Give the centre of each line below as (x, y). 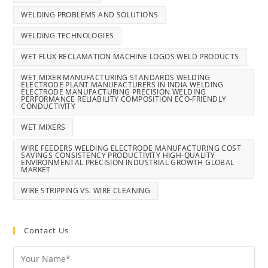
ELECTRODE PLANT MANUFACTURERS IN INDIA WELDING (122, 85)
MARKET (36, 170)
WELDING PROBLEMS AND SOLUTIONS (90, 15)
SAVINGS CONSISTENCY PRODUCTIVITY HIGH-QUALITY (118, 156)
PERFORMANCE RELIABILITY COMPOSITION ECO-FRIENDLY (124, 99)
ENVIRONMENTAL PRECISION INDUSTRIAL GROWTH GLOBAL (128, 163)
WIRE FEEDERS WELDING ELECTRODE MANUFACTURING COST (131, 148)
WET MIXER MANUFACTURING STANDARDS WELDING (116, 78)
